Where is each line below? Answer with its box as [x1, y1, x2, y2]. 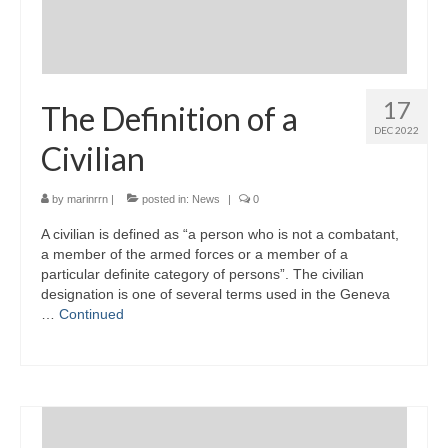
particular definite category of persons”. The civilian [41, 265, 364, 282]
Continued [59, 305, 124, 322]
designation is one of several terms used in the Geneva [41, 285, 390, 302]
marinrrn [67, 192, 108, 205]
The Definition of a [41, 98, 298, 138]
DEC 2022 [374, 123, 419, 136]
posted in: [139, 192, 192, 205]
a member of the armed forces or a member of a [41, 245, 348, 262]
